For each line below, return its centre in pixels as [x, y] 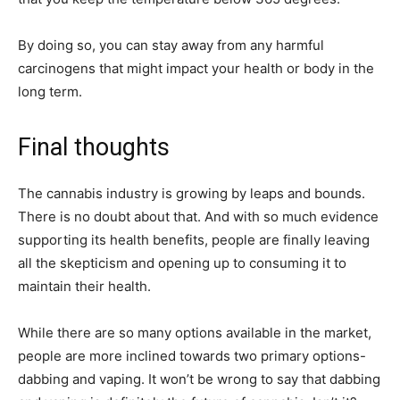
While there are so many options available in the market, [195, 332]
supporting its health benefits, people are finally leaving [194, 239]
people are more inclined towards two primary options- [192, 355]
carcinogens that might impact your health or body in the [196, 68]
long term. [50, 91]
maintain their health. [84, 286]
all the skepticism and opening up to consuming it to [182, 262]
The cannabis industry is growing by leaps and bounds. [192, 193]
